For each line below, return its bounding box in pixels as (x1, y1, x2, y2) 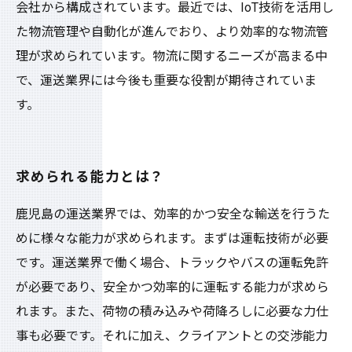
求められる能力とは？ (16, 169, 165, 185)
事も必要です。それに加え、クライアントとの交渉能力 (16, 328, 328, 343)
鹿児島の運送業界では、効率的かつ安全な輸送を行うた (16, 207, 330, 222)
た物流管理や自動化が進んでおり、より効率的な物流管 (16, 24, 328, 39)
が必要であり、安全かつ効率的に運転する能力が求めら (16, 280, 329, 295)
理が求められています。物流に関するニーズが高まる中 (16, 49, 328, 64)
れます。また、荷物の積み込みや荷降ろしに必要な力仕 (16, 304, 328, 319)
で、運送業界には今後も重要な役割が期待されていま (16, 73, 317, 88)
